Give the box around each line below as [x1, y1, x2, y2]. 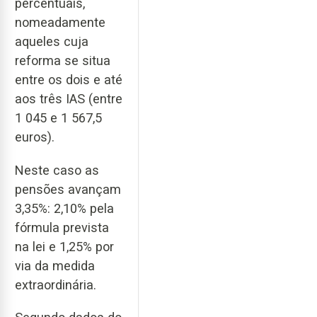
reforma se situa [15, 53, 110, 69]
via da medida [15, 258, 95, 273]
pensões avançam [15, 181, 121, 197]
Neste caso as [15, 162, 99, 178]
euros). [15, 129, 54, 145]
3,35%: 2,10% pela [15, 200, 114, 216]
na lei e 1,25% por [15, 238, 114, 254]
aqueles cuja [15, 34, 88, 50]
